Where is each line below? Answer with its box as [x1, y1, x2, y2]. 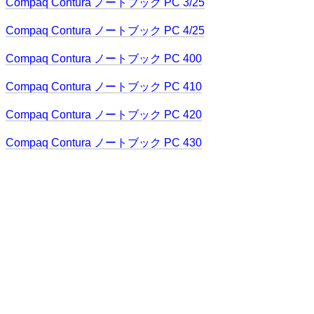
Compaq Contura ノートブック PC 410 [6, 81, 202, 93]
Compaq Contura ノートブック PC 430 [6, 137, 202, 149]
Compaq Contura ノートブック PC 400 [6, 53, 202, 64]
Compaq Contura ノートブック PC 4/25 [6, 25, 205, 36]
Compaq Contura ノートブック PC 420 [6, 109, 202, 121]
